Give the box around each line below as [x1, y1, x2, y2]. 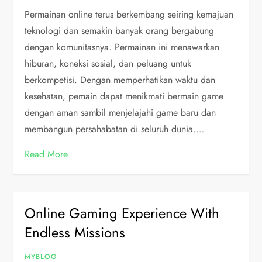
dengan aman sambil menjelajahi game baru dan [25, 106, 216, 119]
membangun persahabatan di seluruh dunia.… [25, 122, 205, 136]
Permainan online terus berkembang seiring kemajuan [25, 8, 234, 21]
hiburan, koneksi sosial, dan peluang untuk [25, 57, 192, 70]
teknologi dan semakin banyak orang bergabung [25, 24, 215, 37]
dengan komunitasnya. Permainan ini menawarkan [25, 40, 220, 54]
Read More [25, 147, 68, 161]
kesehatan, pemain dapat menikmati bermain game [25, 89, 224, 103]
